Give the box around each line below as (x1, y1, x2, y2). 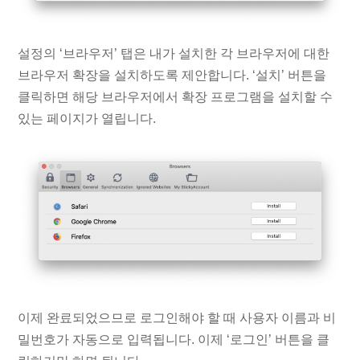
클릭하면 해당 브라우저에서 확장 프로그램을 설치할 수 (18, 90, 333, 104)
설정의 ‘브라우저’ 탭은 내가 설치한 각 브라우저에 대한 (18, 47, 330, 61)
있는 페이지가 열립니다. (18, 112, 157, 126)
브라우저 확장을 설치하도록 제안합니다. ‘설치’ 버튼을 (18, 68, 327, 83)
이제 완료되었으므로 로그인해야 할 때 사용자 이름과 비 (18, 310, 337, 325)
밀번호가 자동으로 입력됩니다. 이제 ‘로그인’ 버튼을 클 (18, 332, 330, 346)
